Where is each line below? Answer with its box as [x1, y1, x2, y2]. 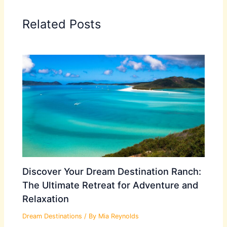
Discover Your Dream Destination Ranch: [22, 165, 202, 177]
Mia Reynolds [98, 212, 139, 220]
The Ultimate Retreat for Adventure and [22, 179, 199, 191]
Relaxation [22, 193, 69, 204]
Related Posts [22, 16, 101, 31]
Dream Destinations [22, 212, 83, 220]
